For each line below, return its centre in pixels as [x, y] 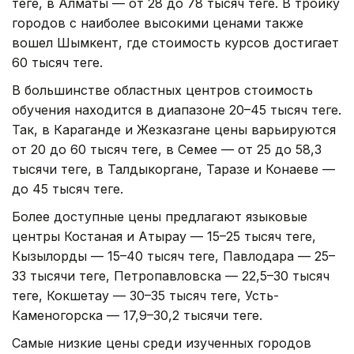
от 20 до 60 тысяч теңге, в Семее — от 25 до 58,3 [167, 149]
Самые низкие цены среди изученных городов [162, 343]
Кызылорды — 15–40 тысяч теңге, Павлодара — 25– [173, 256]
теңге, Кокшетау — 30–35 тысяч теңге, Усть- [145, 295]
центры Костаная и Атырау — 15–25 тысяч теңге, [164, 236]
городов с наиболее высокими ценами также [158, 23]
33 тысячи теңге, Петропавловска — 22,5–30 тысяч [171, 275]
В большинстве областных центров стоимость [162, 90]
